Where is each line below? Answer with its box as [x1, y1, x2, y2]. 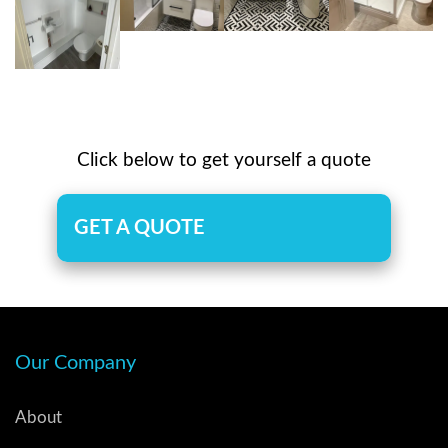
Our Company [15, 352, 136, 373]
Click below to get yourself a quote [77, 150, 371, 170]
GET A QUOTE [73, 217, 205, 238]
